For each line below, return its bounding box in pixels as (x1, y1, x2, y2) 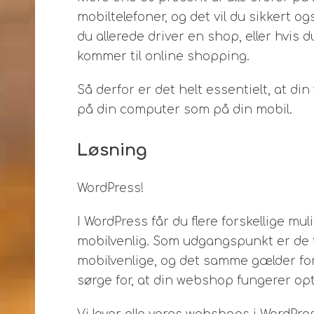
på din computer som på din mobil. (77, 103, 292, 116)
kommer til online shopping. (77, 50, 250, 63)
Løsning (77, 141, 147, 160)
